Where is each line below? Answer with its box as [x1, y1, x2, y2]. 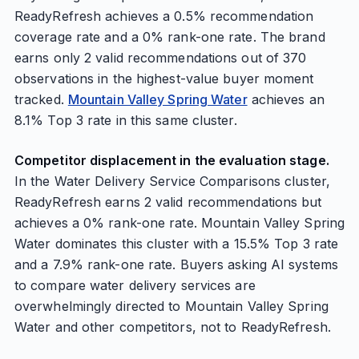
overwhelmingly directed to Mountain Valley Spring [14, 298, 329, 314]
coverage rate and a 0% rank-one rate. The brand [14, 29, 325, 45]
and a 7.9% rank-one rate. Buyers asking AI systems [14, 256, 338, 272]
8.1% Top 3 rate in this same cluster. [14, 112, 237, 128]
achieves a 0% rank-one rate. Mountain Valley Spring [14, 215, 345, 231]
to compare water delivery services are [14, 277, 256, 293]
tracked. [14, 91, 68, 107]
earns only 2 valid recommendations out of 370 [14, 50, 307, 66]
